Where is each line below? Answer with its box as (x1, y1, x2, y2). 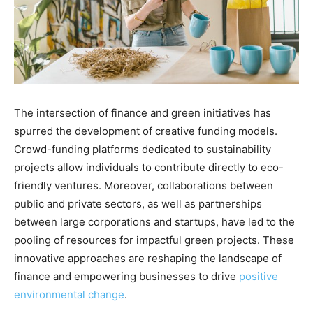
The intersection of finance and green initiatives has (14, 106, 271, 120)
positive (239, 270, 278, 284)
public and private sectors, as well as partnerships (14, 197, 262, 211)
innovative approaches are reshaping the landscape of (14, 252, 282, 265)
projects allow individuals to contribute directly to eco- (14, 161, 284, 175)
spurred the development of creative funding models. (14, 124, 277, 138)
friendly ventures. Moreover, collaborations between (14, 179, 273, 193)
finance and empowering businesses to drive (14, 270, 239, 284)
